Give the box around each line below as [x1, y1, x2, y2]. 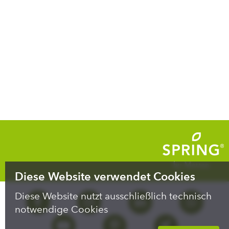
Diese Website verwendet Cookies [15, 169, 196, 183]
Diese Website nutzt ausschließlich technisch [15, 190, 212, 202]
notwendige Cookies [15, 203, 108, 216]
